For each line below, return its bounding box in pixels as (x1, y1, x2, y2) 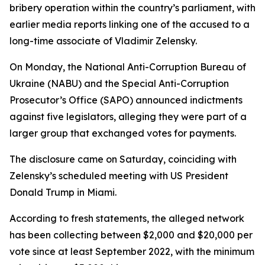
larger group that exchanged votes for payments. (9, 127, 236, 139)
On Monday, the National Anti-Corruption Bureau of (9, 61, 246, 73)
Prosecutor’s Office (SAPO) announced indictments (9, 94, 243, 106)
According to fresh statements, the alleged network (9, 212, 244, 224)
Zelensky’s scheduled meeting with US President (9, 170, 228, 182)
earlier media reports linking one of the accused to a (9, 18, 250, 30)
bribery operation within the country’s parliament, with (9, 2, 256, 14)
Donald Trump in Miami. (9, 186, 117, 198)
